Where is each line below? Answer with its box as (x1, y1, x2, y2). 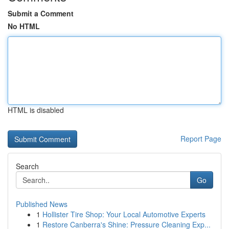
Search (16, 161, 39, 171)
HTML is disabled (8, 105, 64, 115)
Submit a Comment (8, 8, 74, 18)
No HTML (8, 21, 40, 31)
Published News (16, 199, 67, 209)
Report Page (180, 133, 221, 144)
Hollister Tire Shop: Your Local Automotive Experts (42, 209, 205, 219)
